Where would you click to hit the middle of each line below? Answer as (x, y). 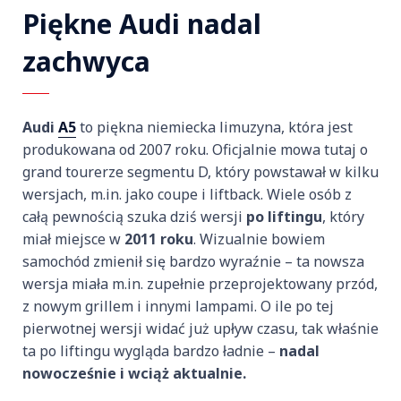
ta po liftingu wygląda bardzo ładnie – (151, 351)
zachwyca (86, 62)
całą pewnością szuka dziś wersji (134, 217)
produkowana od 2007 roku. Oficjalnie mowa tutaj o (195, 150)
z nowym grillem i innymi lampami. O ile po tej (178, 307)
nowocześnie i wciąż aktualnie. (134, 374)
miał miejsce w (73, 239)
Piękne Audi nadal (142, 24)
